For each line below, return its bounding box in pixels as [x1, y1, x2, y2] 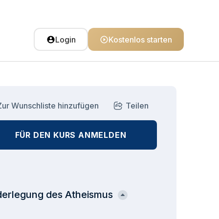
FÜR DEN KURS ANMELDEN [15, 130, 127, 140]
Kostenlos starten [109, 34, 172, 44]
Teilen [126, 101, 149, 110]
